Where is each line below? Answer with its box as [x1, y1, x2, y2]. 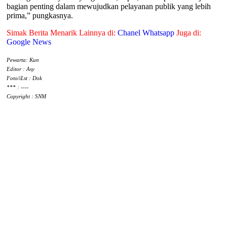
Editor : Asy [6, 66, 34, 72]
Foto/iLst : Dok [6, 75, 42, 82]
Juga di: [176, 28, 201, 37]
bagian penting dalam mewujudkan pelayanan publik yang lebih [6, 2, 211, 11]
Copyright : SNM [6, 93, 46, 100]
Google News [6, 37, 51, 47]
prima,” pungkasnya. [6, 11, 75, 20]
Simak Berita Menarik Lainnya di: [6, 28, 116, 37]
